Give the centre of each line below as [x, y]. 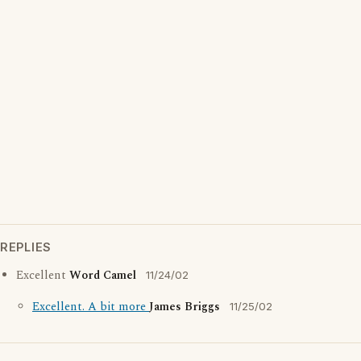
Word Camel [103, 276]
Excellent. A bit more [91, 307]
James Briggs [185, 307]
